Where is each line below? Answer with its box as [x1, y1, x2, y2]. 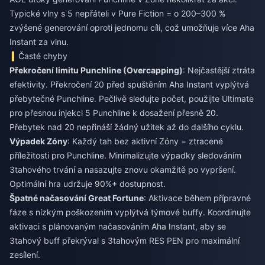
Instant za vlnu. [9, 37, 69, 47]
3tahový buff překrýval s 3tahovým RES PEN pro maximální [9, 235, 240, 245]
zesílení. [9, 250, 40, 260]
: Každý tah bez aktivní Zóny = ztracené [67, 136, 223, 146]
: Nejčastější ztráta [183, 65, 255, 75]
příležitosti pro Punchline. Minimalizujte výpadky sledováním [9, 150, 241, 160]
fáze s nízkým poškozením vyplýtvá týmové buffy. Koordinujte [9, 207, 251, 217]
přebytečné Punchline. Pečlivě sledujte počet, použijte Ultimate [9, 93, 254, 104]
